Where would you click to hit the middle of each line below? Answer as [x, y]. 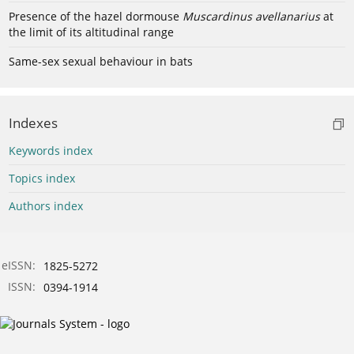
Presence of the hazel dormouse [96, 16]
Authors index [46, 205]
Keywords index [51, 150]
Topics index [42, 178]
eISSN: [19, 265]
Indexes [33, 122]
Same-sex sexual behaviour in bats [101, 61]
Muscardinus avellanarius [251, 16]
